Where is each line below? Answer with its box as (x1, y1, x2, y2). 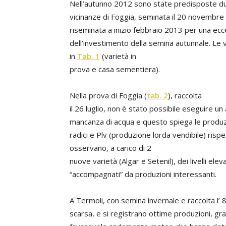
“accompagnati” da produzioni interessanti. (70, 169, 216, 179)
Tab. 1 (77, 51, 100, 61)
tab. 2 (147, 90, 168, 100)
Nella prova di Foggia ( (70, 90, 147, 100)
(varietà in (100, 51, 136, 61)
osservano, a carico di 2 (70, 143, 151, 153)
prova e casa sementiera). (70, 64, 160, 74)
